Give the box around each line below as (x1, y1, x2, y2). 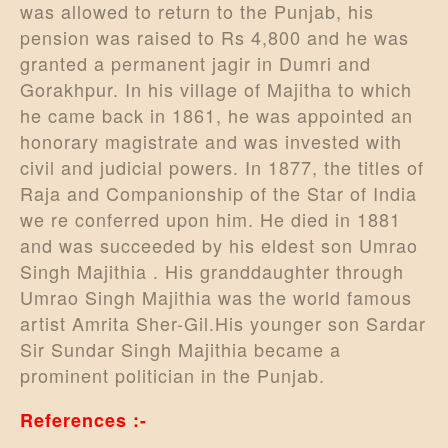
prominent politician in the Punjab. (20, 361, 325, 388)
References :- (20, 406, 147, 433)
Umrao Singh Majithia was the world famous (20, 283, 412, 310)
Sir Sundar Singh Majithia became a (20, 335, 341, 362)
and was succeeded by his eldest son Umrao (20, 231, 418, 258)
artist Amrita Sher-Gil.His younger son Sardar (20, 309, 426, 336)
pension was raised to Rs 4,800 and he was (20, 23, 409, 50)
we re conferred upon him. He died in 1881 (20, 205, 401, 232)
